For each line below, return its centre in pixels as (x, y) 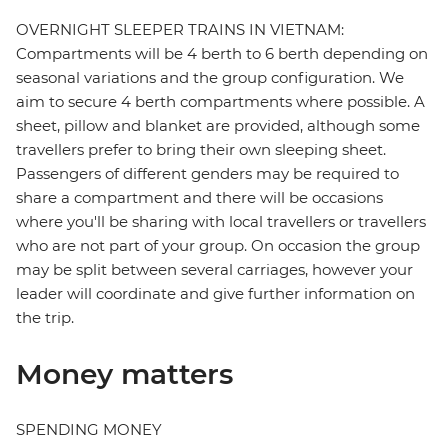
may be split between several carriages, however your (214, 270)
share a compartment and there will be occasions (199, 198)
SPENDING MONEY (89, 430)
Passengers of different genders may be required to (207, 174)
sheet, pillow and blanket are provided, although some (218, 126)
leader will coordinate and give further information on (215, 294)
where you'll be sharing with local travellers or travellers (221, 222)
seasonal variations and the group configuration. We (210, 78)
